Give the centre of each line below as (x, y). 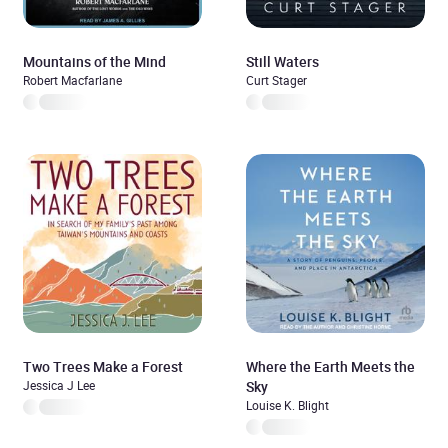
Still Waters (282, 61)
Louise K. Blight (287, 405)
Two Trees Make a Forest (103, 366)
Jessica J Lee (59, 385)
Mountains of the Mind (94, 61)
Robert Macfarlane (72, 80)
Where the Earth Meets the (330, 366)
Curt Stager (276, 80)
